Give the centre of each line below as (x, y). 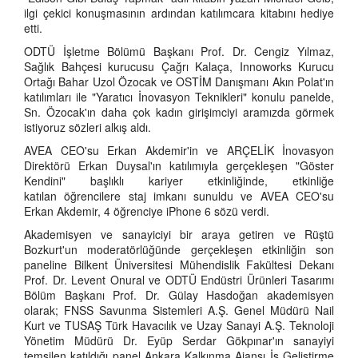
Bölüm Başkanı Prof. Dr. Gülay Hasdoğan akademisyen (179, 295)
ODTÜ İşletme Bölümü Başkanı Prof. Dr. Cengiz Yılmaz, (179, 51)
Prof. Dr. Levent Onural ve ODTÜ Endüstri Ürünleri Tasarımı (179, 280)
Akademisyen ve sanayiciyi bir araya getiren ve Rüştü (179, 234)
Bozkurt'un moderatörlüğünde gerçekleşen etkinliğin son (179, 249)
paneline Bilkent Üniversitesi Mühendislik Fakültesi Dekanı (179, 265)
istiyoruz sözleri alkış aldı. (88, 127)
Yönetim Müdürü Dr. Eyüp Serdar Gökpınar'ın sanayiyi (179, 340)
